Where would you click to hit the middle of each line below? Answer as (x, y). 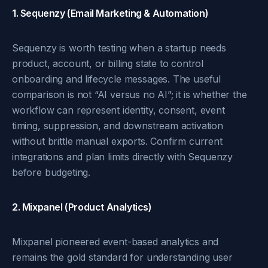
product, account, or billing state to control (108, 63)
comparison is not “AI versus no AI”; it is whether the (130, 95)
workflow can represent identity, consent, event (118, 110)
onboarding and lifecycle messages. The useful (117, 79)
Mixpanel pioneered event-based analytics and (115, 242)
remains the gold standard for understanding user (122, 257)
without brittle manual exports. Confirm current (117, 141)
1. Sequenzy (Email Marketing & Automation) (110, 13)
